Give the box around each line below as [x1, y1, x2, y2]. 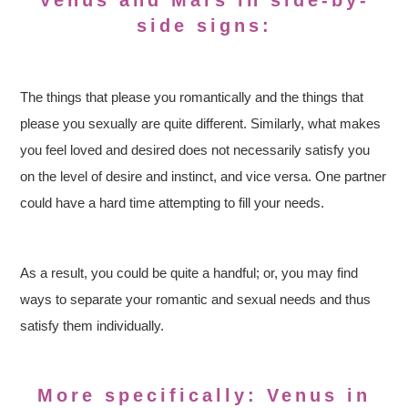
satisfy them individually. [20, 318, 165, 333]
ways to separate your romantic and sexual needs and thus [20, 291, 372, 307]
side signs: [136, 15, 272, 36]
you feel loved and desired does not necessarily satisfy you [20, 142, 371, 158]
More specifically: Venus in [37, 385, 371, 405]
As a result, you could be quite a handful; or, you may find [20, 265, 359, 280]
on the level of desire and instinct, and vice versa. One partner [20, 168, 387, 184]
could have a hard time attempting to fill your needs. [20, 195, 325, 210]
